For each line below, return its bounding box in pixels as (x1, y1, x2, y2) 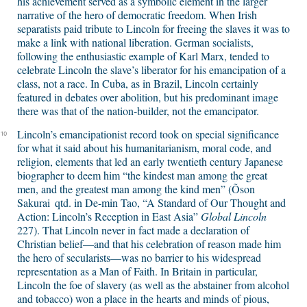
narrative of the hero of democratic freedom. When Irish (17, 8, 257, 23)
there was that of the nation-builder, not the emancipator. (17, 103, 259, 119)
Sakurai (17, 195, 50, 210)
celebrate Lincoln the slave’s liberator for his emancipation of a (17, 62, 286, 77)
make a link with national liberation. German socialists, (17, 35, 254, 50)
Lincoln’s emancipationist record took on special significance (17, 127, 279, 142)
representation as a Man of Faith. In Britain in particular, (17, 264, 258, 279)
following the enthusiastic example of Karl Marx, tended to (17, 49, 269, 64)
